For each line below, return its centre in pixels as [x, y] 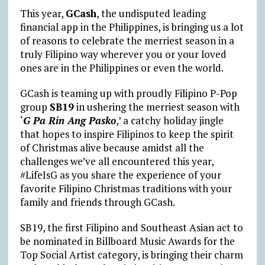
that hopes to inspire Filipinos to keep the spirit [127, 134]
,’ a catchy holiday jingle [169, 120]
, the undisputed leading [151, 13]
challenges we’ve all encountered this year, [117, 161]
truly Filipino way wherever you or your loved [123, 54]
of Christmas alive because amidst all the [112, 147]
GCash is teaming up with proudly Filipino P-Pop [128, 93]
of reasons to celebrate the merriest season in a [127, 40]
